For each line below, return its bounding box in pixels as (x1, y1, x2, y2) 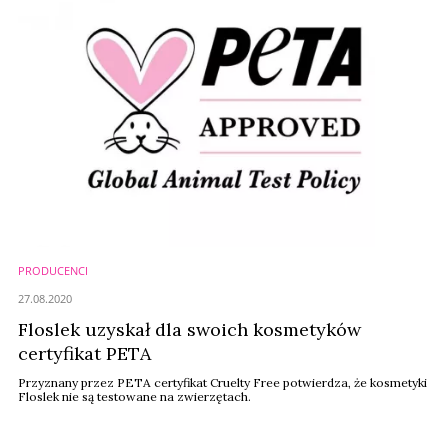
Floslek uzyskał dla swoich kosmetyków (18, 318, 361, 341)
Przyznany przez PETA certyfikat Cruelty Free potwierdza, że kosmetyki (18, 375, 427, 390)
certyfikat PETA (18, 342, 151, 365)
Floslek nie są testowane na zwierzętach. (18, 389, 251, 404)
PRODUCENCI (18, 263, 88, 278)
